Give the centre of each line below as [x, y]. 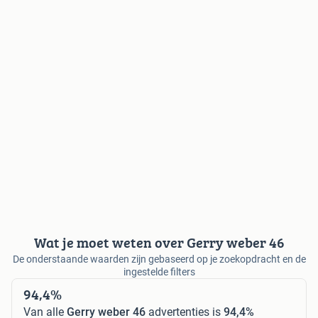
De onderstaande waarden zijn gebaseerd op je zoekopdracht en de [159, 259]
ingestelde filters [159, 272]
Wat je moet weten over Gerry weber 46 [159, 243]
